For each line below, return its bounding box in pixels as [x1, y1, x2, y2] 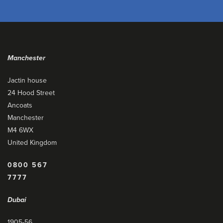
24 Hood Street [7, 89, 55, 97]
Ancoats [7, 101, 32, 110]
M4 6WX [7, 126, 33, 134]
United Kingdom [7, 138, 57, 147]
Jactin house [7, 76, 47, 85]
